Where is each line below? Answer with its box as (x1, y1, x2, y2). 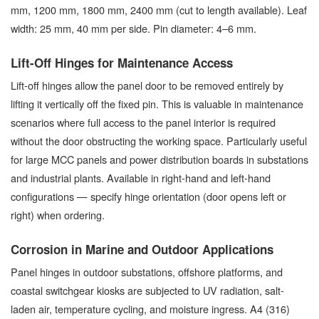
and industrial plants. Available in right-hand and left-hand (11, 170, 271, 186)
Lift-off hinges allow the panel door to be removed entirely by (11, 78, 283, 93)
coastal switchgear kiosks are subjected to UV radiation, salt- (11, 283, 284, 298)
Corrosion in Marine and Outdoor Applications (11, 241, 273, 258)
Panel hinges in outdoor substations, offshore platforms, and (11, 264, 283, 280)
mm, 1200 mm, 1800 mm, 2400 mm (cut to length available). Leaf (11, 2, 307, 18)
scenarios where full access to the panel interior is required (11, 115, 276, 130)
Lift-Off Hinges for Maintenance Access (11, 54, 233, 72)
